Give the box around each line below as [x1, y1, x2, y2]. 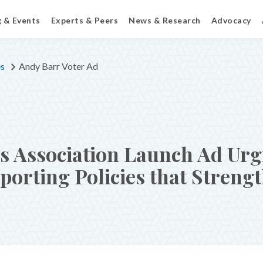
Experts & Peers [50, 15, 118, 25]
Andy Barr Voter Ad [19, 60, 98, 72]
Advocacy [211, 15, 251, 25]
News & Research [129, 15, 201, 25]
